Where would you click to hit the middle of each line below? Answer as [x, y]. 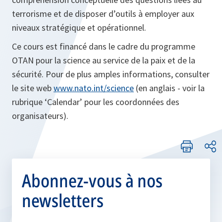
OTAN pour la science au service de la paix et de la [104, 60]
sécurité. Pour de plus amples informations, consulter [111, 74]
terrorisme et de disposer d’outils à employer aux [103, 14]
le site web [33, 88]
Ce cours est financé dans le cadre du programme [104, 47]
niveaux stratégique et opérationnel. [79, 28]
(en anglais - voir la [169, 88]
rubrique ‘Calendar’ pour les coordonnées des [96, 102]
